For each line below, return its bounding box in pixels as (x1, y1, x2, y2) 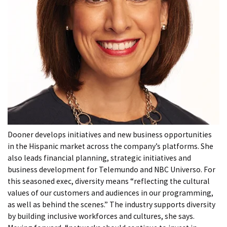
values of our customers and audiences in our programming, (8, 188, 213, 198)
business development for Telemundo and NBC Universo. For (8, 165, 215, 175)
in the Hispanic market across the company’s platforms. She (8, 141, 213, 152)
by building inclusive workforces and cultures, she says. (8, 211, 195, 221)
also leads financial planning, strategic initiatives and (8, 153, 191, 163)
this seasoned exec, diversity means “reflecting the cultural (8, 176, 210, 186)
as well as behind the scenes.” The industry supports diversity (8, 200, 215, 210)
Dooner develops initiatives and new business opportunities (8, 130, 212, 140)
